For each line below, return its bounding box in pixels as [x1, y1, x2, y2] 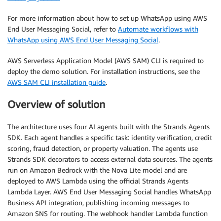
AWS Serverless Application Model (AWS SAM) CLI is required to [7, 56, 204, 65]
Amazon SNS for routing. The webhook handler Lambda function [7, 209, 208, 218]
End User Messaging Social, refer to [7, 24, 118, 33]
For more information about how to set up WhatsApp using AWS [7, 13, 207, 22]
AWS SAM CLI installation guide [7, 77, 106, 86]
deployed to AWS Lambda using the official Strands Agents [7, 176, 188, 185]
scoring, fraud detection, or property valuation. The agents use [7, 144, 198, 152]
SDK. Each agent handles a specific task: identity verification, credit [7, 133, 212, 142]
